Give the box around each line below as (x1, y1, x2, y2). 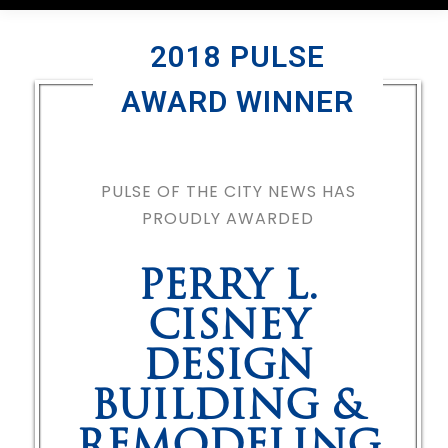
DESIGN (142, 349, 314, 389)
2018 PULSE (150, 39, 326, 74)
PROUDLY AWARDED (142, 207, 314, 230)
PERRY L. (138, 269, 318, 309)
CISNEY (147, 309, 309, 349)
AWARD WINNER (121, 84, 355, 119)
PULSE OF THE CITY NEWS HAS (100, 180, 356, 203)
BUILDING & (91, 389, 365, 429)
